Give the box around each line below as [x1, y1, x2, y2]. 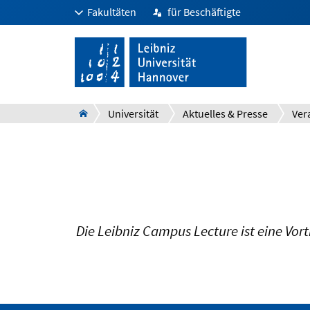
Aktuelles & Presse [183, 107, 268, 120]
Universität [108, 107, 158, 120]
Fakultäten [87, 5, 136, 19]
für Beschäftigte [167, 5, 241, 19]
